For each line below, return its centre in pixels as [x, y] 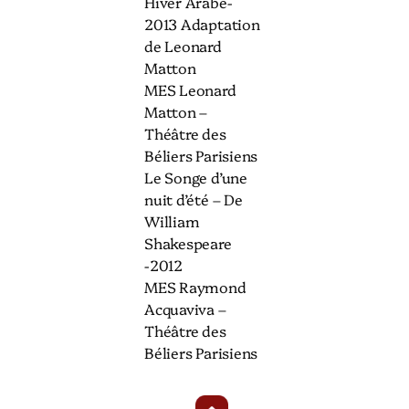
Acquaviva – [185, 309]
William [172, 221]
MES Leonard [190, 90]
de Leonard [183, 46]
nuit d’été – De [194, 199]
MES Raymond [195, 287]
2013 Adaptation [202, 24]
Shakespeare [188, 243]
